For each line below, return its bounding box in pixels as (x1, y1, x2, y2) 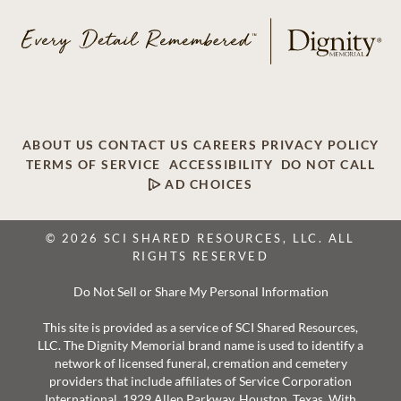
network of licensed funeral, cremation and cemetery (54, 355, 347, 371)
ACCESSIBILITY (168, 158, 273, 173)
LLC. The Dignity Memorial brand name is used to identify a (38, 337, 363, 353)
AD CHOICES (160, 176, 253, 192)
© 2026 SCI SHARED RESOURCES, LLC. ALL (46, 230, 355, 245)
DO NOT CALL (280, 158, 376, 173)
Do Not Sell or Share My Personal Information (73, 283, 328, 299)
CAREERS (192, 138, 257, 153)
